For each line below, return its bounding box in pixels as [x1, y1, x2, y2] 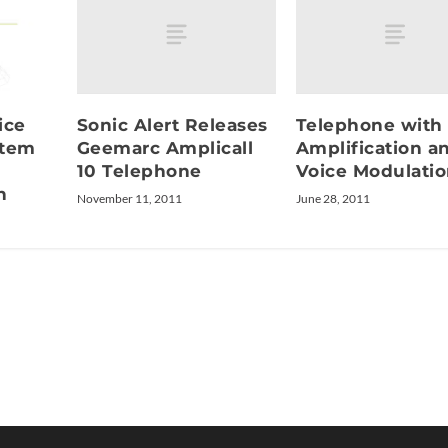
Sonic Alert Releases [76, 114, 268, 135]
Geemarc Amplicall [76, 137, 254, 158]
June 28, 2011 [295, 190, 370, 206]
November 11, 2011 [76, 190, 182, 206]
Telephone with [295, 114, 443, 135]
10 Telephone [76, 160, 202, 181]
